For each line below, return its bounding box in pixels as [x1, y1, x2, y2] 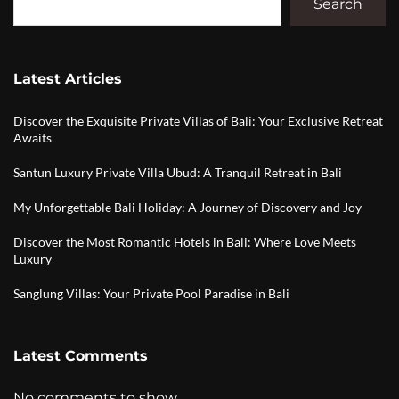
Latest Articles [13, 70, 122, 87]
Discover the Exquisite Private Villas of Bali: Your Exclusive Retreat [13, 113, 383, 128]
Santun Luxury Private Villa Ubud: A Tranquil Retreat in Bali [13, 165, 342, 180]
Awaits [13, 130, 52, 145]
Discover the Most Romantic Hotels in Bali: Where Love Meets [13, 234, 356, 249]
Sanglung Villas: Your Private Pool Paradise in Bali [13, 286, 289, 301]
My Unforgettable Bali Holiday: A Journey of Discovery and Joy [13, 199, 362, 215]
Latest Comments [13, 347, 148, 364]
